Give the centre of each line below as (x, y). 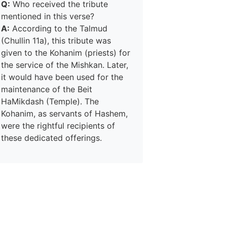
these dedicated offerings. (51, 138)
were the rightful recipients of (58, 126)
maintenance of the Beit (47, 89)
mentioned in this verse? (48, 16)
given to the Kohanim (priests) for (66, 53)
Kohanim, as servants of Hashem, (64, 113)
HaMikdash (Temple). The (50, 101)
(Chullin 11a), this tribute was (56, 41)
